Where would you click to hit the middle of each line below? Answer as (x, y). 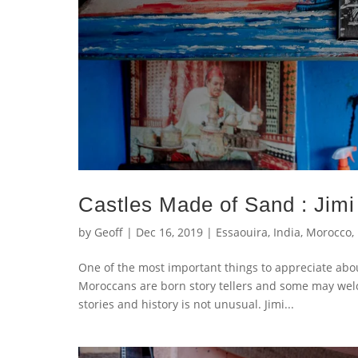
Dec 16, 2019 (169, 233)
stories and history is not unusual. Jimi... (186, 304)
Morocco (329, 233)
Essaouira (242, 233)
